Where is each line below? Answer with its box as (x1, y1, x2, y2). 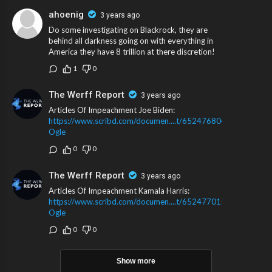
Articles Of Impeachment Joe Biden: (49, 105, 175, 115)
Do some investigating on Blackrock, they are (49, 25, 208, 35)
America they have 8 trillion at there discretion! (49, 47, 215, 56)
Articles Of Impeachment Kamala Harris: (49, 185, 189, 195)
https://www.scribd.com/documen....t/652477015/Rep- (49, 196, 246, 206)
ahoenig (49, 9, 84, 20)
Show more (117, 257, 155, 266)
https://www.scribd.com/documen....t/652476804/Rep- (49, 116, 246, 126)
